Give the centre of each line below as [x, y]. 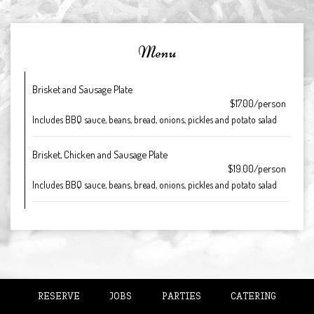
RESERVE [59, 296]
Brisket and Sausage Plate [82, 89]
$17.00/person [258, 103]
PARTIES [181, 296]
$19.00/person [257, 168]
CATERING [254, 296]
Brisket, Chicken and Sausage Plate [100, 154]
